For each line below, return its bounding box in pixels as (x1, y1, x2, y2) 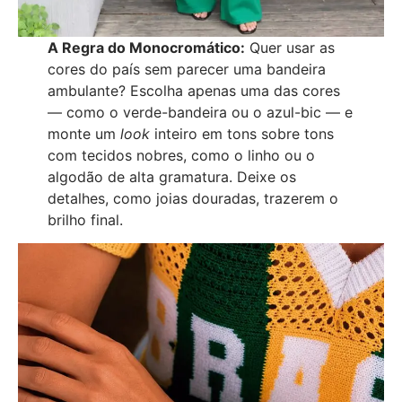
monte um (47, 124, 120, 143)
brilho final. (47, 210, 123, 229)
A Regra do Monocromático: (47, 38, 245, 57)
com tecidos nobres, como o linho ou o (47, 145, 315, 164)
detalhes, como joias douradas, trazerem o (47, 188, 338, 207)
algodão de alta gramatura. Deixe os (47, 167, 296, 186)
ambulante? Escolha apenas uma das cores (47, 81, 340, 100)
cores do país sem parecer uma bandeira (47, 59, 326, 78)
